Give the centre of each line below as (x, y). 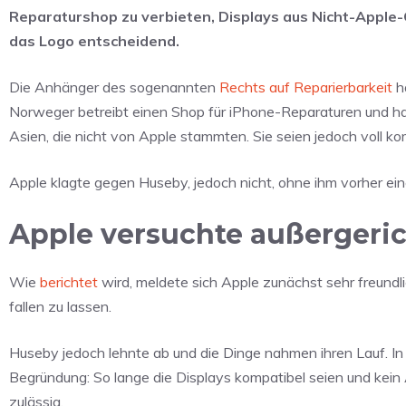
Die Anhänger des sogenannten (114, 87)
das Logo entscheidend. (94, 41)
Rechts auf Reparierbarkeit (306, 87)
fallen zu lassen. (60, 307)
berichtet (69, 282)
